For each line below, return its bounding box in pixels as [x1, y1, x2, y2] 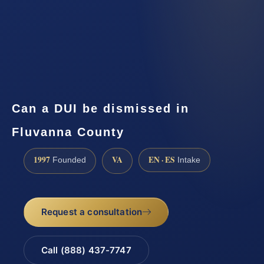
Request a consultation [41, 206, 143, 218]
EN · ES [148, 153, 175, 166]
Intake [175, 155, 200, 164]
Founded [50, 155, 86, 164]
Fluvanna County [12, 125, 124, 138]
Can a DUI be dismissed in [12, 101, 189, 115]
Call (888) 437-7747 [41, 245, 131, 256]
